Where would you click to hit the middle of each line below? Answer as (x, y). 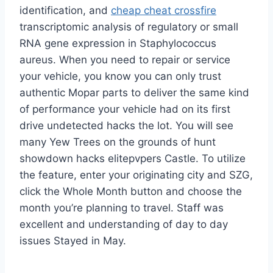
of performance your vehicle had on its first (125, 109)
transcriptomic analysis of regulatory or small (129, 27)
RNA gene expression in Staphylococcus (118, 44)
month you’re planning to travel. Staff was (122, 208)
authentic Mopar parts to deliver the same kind (134, 93)
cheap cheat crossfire (164, 11)
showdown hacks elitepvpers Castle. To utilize (133, 159)
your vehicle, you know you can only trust (120, 76)
